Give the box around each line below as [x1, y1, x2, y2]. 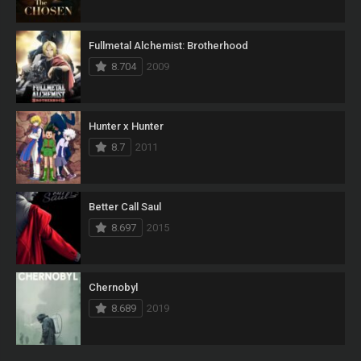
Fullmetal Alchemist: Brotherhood [89, 39, 248, 52]
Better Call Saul [89, 201, 161, 214]
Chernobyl [89, 281, 138, 294]
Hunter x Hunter [89, 120, 164, 133]
